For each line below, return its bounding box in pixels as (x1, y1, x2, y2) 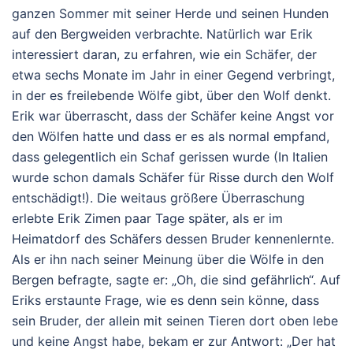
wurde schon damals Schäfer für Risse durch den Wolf (12, 169, 334, 185)
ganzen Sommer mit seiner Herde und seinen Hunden (12, 5, 329, 21)
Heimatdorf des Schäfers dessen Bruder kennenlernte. (12, 230, 334, 247)
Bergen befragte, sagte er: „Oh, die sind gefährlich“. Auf (12, 271, 340, 288)
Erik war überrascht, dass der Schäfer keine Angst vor (12, 107, 334, 124)
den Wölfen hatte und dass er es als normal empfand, (12, 128, 329, 144)
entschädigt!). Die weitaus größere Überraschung (12, 189, 305, 206)
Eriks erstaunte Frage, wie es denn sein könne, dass (12, 292, 319, 308)
